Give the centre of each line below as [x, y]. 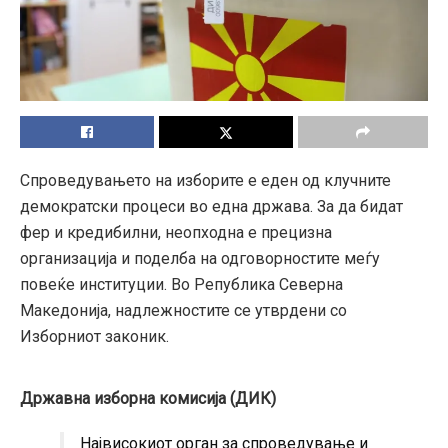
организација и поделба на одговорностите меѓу [200, 259]
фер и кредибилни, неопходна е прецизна [176, 233]
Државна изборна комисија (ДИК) [150, 399]
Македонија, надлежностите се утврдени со [183, 311]
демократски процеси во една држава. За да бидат [211, 207]
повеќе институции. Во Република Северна [181, 285]
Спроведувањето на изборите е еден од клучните [205, 181]
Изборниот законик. [94, 337]
